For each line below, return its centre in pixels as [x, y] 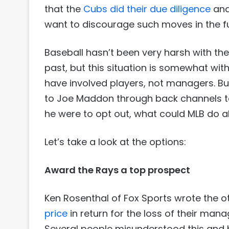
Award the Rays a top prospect [117, 170]
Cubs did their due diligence [147, 9]
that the [64, 9]
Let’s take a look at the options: [115, 142]
